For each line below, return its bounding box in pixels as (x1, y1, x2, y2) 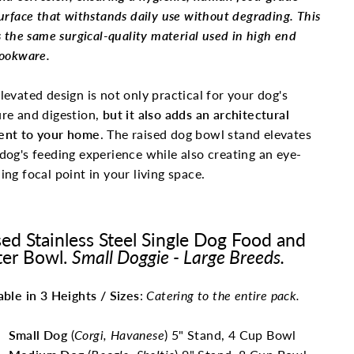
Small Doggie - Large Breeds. (71, 246, 284, 268)
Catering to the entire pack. (146, 288, 300, 303)
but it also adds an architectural (99, 107, 290, 122)
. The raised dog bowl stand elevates (100, 126, 311, 141)
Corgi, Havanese (74, 327, 164, 342)
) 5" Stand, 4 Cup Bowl (164, 327, 296, 342)
